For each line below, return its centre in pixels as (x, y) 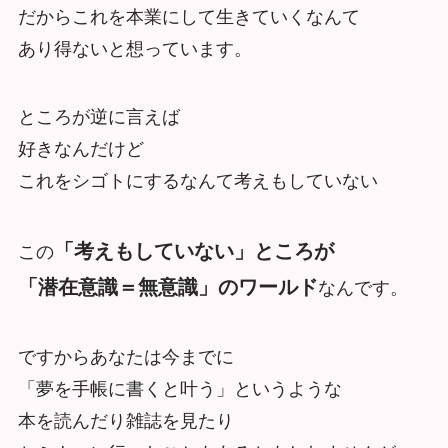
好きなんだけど (80, 148)
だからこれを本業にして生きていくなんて (188, 17)
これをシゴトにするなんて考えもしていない (197, 180)
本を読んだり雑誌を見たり (125, 420)
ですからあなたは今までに (125, 356)
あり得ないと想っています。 (134, 49)
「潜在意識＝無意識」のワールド (167, 286)
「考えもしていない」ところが (193, 250)
